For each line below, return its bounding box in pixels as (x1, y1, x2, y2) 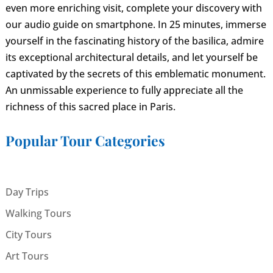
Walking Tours (5, 206, 71, 220)
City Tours (5, 227, 52, 241)
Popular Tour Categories (5, 131, 165, 151)
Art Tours (5, 249, 49, 263)
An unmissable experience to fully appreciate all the (5, 83, 243, 97)
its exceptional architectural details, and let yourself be (5, 51, 258, 65)
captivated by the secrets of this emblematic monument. (5, 67, 266, 81)
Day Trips (5, 185, 49, 199)
